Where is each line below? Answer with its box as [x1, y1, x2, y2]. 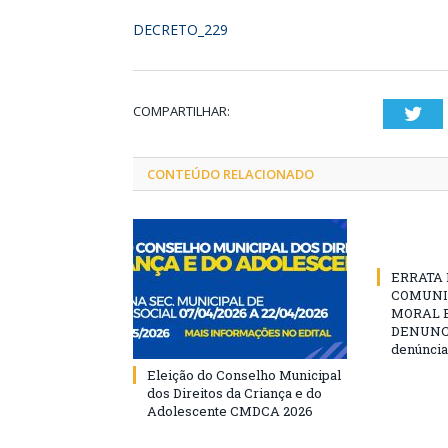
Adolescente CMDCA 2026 [147, 402, 313, 420]
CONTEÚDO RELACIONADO [147, 165, 314, 183]
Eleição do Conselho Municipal [147, 366, 341, 384]
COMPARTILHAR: [133, 102, 230, 120]
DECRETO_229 [133, 20, 228, 39]
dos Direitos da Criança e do [147, 384, 322, 402]
